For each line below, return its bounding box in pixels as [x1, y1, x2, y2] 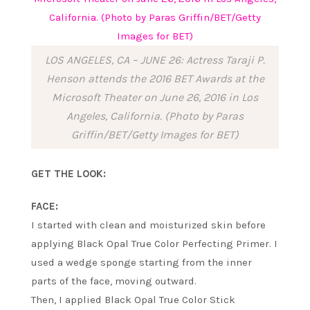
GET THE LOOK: [31, 167, 106, 180]
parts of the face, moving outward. [31, 274, 197, 287]
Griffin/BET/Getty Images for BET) [71, 128, 239, 142]
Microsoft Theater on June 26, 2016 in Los [52, 91, 258, 104]
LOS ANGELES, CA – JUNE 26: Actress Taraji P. [45, 53, 265, 67]
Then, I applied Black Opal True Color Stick [31, 293, 235, 306]
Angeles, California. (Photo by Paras [66, 109, 244, 123]
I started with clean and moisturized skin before [31, 218, 266, 231]
